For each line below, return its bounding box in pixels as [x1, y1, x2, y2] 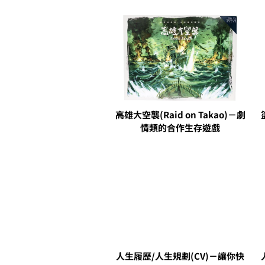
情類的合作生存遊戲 [140, 121, 220, 134]
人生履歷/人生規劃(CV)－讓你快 [116, 250, 244, 263]
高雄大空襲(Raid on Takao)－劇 [115, 108, 245, 121]
